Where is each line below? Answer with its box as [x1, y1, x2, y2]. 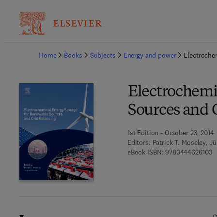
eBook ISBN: [127, 148, 164, 156]
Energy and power [123, 51, 176, 60]
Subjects [90, 51, 116, 60]
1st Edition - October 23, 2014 [127, 128, 214, 137]
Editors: [127, 138, 151, 147]
